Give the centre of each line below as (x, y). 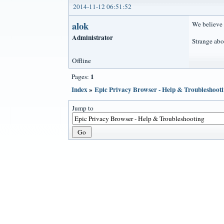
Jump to (83, 108)
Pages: (81, 76)
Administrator (92, 37)
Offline (81, 60)
